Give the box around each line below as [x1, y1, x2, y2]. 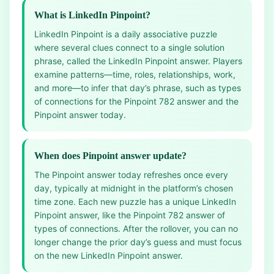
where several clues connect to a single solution [34, 42, 224, 53]
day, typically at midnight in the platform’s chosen [34, 183, 233, 193]
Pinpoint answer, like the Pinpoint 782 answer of [34, 210, 225, 220]
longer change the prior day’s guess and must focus [34, 237, 242, 247]
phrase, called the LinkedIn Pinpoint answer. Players [34, 56, 242, 66]
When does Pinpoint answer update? [34, 150, 187, 161]
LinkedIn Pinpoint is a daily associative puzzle [34, 29, 217, 39]
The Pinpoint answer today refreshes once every [34, 169, 228, 180]
